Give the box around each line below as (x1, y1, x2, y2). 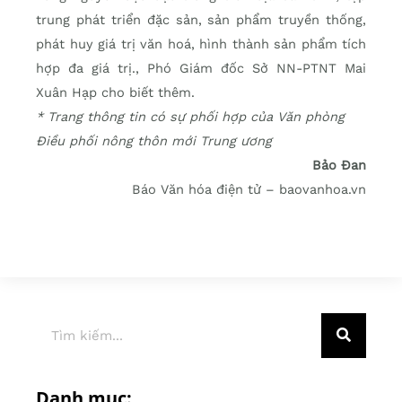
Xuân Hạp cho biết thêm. (36, 83, 195, 100)
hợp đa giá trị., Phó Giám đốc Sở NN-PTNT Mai (36, 59, 366, 76)
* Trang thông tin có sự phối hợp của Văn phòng (36, 108, 345, 125)
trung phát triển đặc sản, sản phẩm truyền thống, (36, 11, 366, 28)
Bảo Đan (312, 156, 366, 173)
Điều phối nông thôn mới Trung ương (36, 132, 272, 149)
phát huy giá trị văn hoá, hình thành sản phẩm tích (36, 35, 366, 52)
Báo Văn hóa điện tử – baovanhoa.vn (132, 180, 366, 197)
